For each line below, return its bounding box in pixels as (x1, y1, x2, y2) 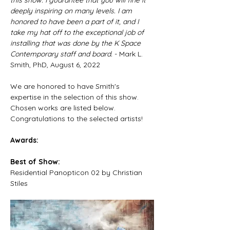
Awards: (10, 136, 39, 145)
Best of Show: (10, 157, 60, 166)
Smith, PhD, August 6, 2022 (10, 60, 100, 69)
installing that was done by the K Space (10, 39, 143, 48)
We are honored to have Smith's (10, 82, 122, 91)
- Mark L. (112, 49, 145, 59)
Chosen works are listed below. (10, 103, 118, 112)
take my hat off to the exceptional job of (10, 28, 146, 37)
